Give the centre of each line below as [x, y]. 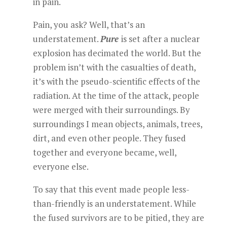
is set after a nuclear [160, 39]
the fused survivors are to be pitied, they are [118, 218]
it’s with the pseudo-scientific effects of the [116, 81]
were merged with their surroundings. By [111, 110]
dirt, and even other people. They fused [109, 138]
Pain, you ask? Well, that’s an [89, 25]
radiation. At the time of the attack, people [116, 96]
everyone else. [61, 166]
